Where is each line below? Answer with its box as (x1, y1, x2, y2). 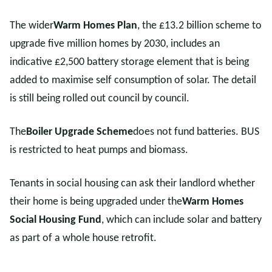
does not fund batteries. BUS (133, 126, 259, 138)
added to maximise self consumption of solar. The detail (10, 75, 256, 86)
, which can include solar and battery (101, 214, 262, 226)
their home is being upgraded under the (10, 196, 182, 208)
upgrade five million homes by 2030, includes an (10, 38, 220, 50)
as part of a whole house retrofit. (10, 233, 157, 244)
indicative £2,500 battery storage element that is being (10, 56, 249, 68)
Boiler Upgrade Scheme (26, 126, 133, 138)
